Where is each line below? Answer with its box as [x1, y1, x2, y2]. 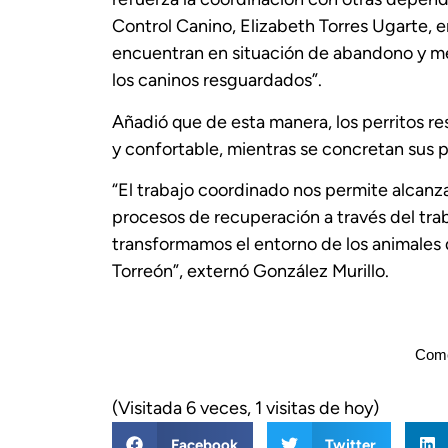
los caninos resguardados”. [112, 69, 322, 92]
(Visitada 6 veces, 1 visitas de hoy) [112, 397, 379, 420]
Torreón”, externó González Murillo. [112, 260, 389, 283]
